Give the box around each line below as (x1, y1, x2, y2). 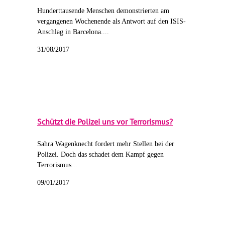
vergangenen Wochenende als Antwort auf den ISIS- (37, 17, 186, 25)
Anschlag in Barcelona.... (37, 28, 109, 36)
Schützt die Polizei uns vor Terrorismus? (37, 116, 173, 127)
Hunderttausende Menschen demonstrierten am (37, 7, 169, 15)
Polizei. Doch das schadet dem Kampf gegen (37, 151, 164, 159)
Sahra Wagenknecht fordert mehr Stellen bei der (37, 140, 174, 148)
